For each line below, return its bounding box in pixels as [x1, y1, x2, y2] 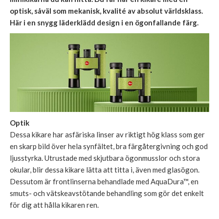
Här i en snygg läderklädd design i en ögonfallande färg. [10, 18, 198, 27]
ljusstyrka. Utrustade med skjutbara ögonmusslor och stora [10, 153, 200, 163]
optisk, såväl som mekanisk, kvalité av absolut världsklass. [10, 6, 203, 15]
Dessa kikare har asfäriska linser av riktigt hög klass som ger [10, 130, 205, 139]
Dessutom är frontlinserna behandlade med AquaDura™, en [10, 177, 198, 186]
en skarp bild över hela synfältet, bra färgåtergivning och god [10, 142, 208, 151]
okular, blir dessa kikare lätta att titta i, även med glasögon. [10, 165, 199, 175]
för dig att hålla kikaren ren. [10, 200, 99, 210]
